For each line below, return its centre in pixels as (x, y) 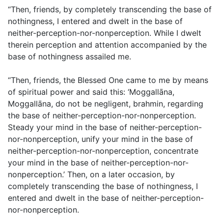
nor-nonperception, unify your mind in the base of (100, 139)
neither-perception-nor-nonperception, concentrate (103, 151)
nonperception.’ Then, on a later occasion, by (91, 175)
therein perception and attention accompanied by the (107, 45)
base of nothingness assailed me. (69, 57)
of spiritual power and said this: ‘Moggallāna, (91, 92)
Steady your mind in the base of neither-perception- (105, 127)
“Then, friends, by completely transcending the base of (110, 10)
